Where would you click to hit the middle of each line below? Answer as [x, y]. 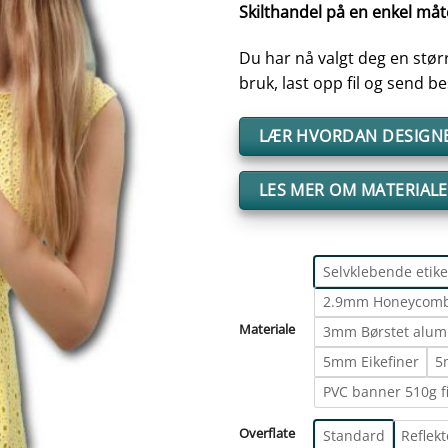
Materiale [267, 328]
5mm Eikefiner [371, 361]
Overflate [267, 432]
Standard [354, 435]
